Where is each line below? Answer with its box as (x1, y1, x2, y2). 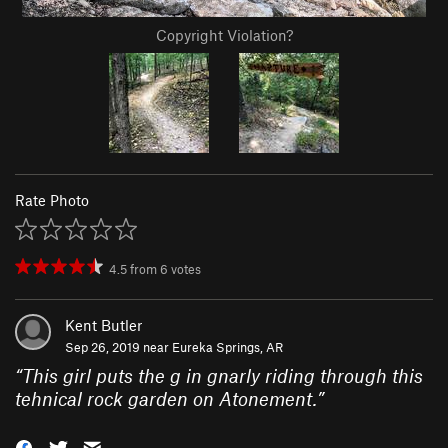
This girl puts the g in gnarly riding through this (22, 364, 423, 388)
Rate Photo (15, 191, 89, 210)
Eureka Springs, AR (172, 339, 283, 356)
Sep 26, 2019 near (65, 339, 172, 356)
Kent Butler (65, 316, 142, 335)
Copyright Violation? (155, 26, 293, 45)
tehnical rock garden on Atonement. (15, 387, 317, 411)
